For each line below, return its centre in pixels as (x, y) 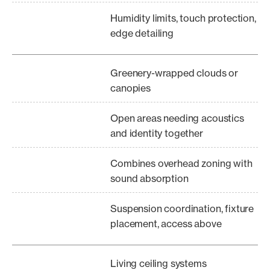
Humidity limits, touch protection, (183, 18)
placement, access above (166, 224)
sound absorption (149, 178)
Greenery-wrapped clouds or (174, 73)
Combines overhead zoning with (181, 163)
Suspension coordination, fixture (182, 209)
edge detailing (142, 33)
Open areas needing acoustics (177, 118)
